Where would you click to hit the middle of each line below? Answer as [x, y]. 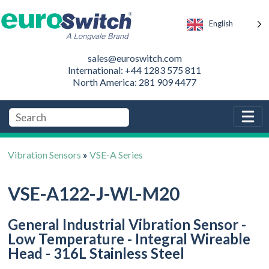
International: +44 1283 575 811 [134, 70]
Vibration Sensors [45, 154]
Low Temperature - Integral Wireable [129, 238]
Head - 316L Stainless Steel [96, 253]
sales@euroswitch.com [134, 58]
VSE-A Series [116, 154]
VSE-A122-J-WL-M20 [94, 193]
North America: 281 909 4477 [134, 82]
